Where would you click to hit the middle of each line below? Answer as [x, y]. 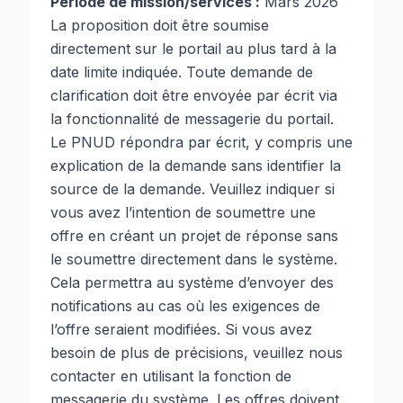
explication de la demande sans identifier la [196, 166]
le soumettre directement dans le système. [194, 259]
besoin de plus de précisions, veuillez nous [197, 353]
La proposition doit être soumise [160, 25]
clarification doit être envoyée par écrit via [194, 95]
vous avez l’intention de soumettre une [183, 212]
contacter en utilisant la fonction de [171, 376]
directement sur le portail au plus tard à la [193, 49]
